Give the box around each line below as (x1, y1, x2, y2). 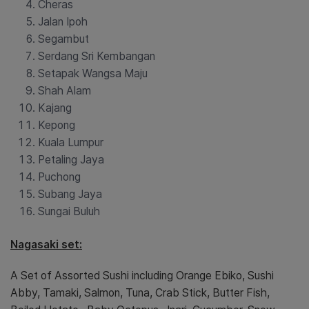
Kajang (38, 101, 72, 115)
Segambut (38, 32, 89, 46)
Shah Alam (38, 84, 91, 98)
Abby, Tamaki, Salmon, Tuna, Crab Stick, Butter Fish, (10, 286, 270, 300)
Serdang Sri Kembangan (38, 50, 155, 63)
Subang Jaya (38, 188, 102, 201)
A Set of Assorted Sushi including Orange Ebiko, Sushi (10, 269, 274, 283)
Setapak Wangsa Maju (38, 67, 148, 81)
